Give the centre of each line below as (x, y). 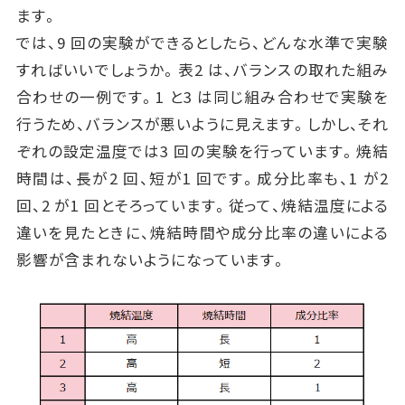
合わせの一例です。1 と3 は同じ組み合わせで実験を (202, 97)
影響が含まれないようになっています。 (151, 260)
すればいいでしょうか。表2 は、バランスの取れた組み (202, 70)
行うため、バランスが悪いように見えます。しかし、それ (202, 124)
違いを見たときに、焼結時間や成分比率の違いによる (202, 233)
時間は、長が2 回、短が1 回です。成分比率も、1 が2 (202, 179)
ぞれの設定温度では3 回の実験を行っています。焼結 (202, 151)
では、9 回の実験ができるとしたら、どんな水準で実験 (202, 43)
